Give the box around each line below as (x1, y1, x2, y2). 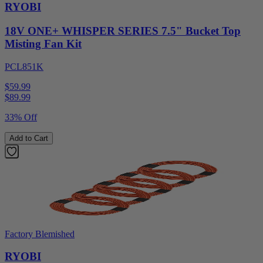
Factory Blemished (5, 228, 75, 239)
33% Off (5, 112, 37, 122)
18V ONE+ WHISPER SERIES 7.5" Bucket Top (5, 24, 241, 37)
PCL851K (5, 61, 43, 72)
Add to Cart (9, 133, 48, 143)
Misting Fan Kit (5, 37, 82, 50)
